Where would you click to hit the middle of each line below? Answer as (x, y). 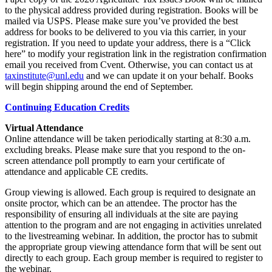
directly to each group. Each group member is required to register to (134, 257)
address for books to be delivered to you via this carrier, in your (125, 32)
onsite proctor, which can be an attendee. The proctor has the (121, 203)
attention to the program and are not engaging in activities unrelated (133, 225)
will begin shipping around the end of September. (99, 86)
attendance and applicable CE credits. (76, 171)
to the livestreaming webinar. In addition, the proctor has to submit (131, 236)
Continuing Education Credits (67, 107)
